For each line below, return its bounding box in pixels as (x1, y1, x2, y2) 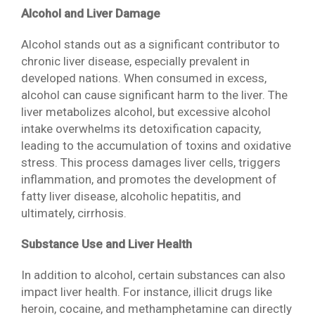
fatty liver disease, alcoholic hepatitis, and (21, 188, 241, 203)
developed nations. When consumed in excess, (21, 70, 266, 85)
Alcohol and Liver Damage (21, 6, 160, 20)
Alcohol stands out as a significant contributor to (21, 37, 280, 51)
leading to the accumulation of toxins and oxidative (21, 138, 291, 153)
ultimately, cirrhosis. (21, 205, 127, 220)
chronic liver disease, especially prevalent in (21, 53, 250, 68)
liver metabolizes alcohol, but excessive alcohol (21, 104, 271, 119)
